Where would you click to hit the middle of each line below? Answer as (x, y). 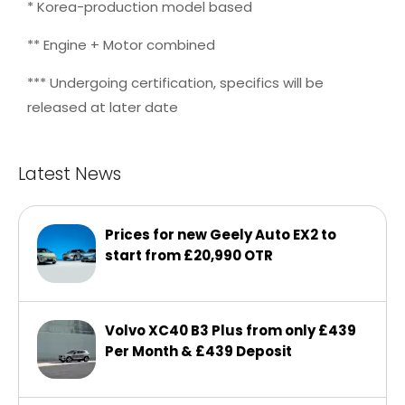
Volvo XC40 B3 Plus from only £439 (231, 330)
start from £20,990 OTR (189, 255)
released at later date (103, 107)
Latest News (70, 173)
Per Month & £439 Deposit (198, 351)
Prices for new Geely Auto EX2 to (221, 234)
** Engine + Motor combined (121, 44)
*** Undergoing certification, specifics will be (175, 82)
